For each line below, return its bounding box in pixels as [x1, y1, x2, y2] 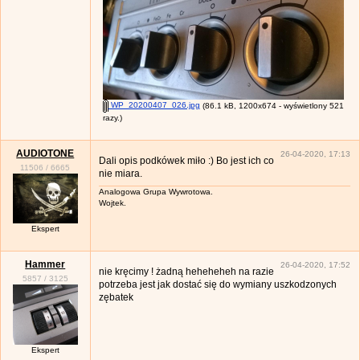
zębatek [98, 292, 133, 304]
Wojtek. [98, 198, 126, 208]
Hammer [25, 258, 66, 270]
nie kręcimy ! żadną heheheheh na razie [98, 266, 274, 278]
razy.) [102, 112, 122, 122]
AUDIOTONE [16, 147, 75, 159]
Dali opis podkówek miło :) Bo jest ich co [98, 155, 274, 167]
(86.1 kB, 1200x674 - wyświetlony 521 [199, 100, 344, 110]
